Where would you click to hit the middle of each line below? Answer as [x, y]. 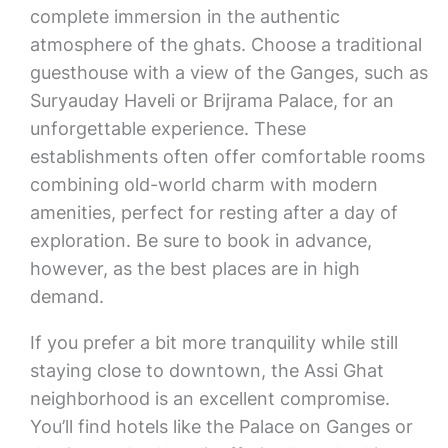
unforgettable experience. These [167, 128]
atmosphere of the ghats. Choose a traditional [225, 44]
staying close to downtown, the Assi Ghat [206, 370]
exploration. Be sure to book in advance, [200, 240]
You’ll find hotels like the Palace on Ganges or [221, 426]
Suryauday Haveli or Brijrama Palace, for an [211, 100]
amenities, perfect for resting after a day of [213, 212]
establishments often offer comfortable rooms [227, 156]
